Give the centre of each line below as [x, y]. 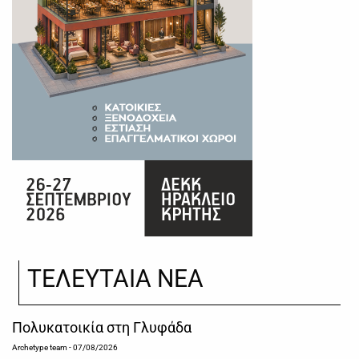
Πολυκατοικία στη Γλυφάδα [102, 327]
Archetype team [40, 347]
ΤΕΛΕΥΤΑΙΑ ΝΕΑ [116, 278]
